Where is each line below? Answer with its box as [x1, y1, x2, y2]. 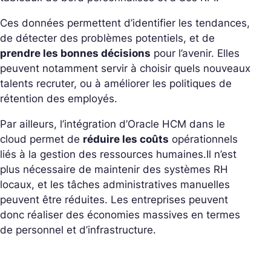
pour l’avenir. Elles [151, 47, 240, 59]
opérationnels [169, 132, 238, 145]
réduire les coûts [83, 132, 169, 145]
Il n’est [206, 148, 237, 160]
